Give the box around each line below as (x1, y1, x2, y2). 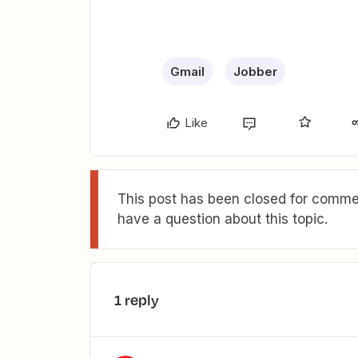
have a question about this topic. (117, 211, 328, 227)
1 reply (114, 289, 159, 310)
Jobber (233, 64, 277, 79)
